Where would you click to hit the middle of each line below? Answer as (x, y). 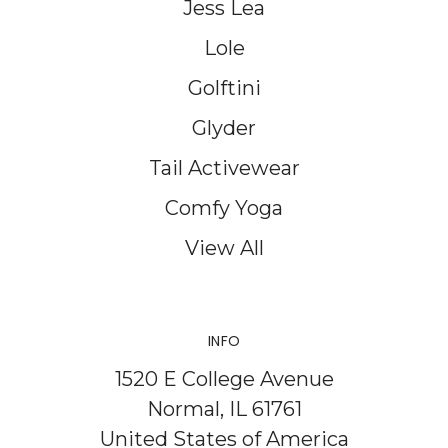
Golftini (224, 87)
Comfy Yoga (224, 207)
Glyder (224, 127)
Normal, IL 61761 (224, 408)
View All (224, 247)
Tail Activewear (224, 167)
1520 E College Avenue (224, 378)
